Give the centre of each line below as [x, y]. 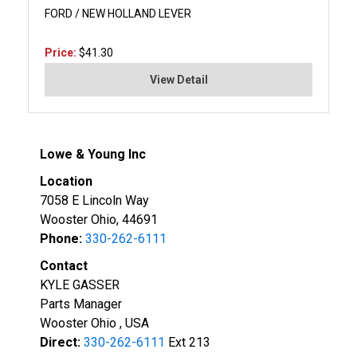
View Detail [178, 79]
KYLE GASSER [80, 284]
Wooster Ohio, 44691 [99, 219]
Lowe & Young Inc [93, 154]
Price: [62, 52]
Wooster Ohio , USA [94, 323]
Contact [64, 265]
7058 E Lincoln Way [94, 200]
